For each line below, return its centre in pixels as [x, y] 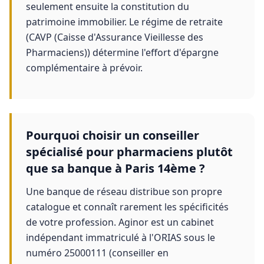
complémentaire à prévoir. [84, 68]
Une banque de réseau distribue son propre [124, 192]
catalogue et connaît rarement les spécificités [127, 207]
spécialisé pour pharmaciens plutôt [129, 152]
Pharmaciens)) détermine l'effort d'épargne [122, 52]
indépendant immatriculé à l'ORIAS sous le [121, 237]
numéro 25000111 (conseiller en [97, 253]
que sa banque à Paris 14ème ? [115, 168]
